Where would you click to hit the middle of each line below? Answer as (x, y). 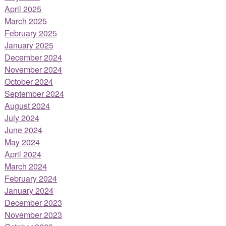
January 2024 (29, 190)
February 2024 (31, 178)
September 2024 (34, 93)
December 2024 (33, 57)
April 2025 (23, 9)
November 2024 (33, 69)
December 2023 (33, 202)
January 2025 (29, 45)
